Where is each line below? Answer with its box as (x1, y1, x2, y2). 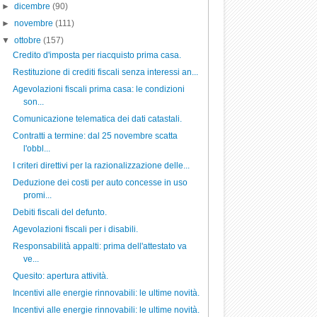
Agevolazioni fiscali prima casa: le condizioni (12, 84, 185, 94)
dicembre (13, 1, 52, 11)
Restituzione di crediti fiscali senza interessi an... (12, 67, 198, 77)
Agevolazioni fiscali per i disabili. (12, 224, 138, 234)
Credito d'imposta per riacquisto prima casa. (12, 50, 181, 60)
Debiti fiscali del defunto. (12, 207, 107, 217)
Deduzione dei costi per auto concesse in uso (12, 178, 188, 188)
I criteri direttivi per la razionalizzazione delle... (12, 161, 190, 171)
